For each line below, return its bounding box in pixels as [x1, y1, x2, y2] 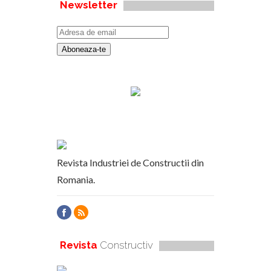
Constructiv [97, 239, 153, 251]
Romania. [57, 174, 95, 185]
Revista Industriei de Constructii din [57, 157, 204, 168]
